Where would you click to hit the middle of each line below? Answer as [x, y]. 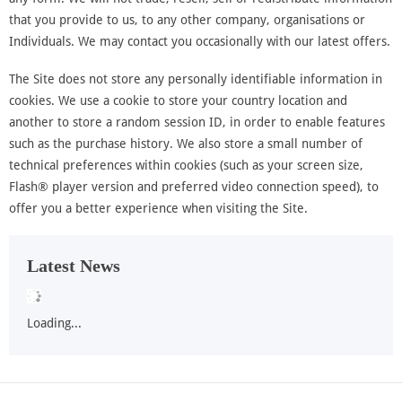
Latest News [74, 266]
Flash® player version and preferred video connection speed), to [194, 187]
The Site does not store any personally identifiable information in [196, 79]
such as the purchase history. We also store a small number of [186, 144]
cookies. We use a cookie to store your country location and [178, 101]
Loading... [54, 323]
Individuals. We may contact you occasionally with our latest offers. [200, 42]
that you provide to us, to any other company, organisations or [187, 20]
